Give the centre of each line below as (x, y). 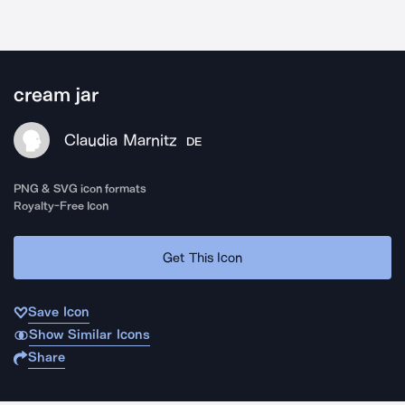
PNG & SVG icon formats (80, 188)
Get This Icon (202, 257)
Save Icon (59, 312)
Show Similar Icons (89, 334)
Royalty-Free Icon (61, 206)
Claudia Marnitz (121, 140)
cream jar (57, 95)
